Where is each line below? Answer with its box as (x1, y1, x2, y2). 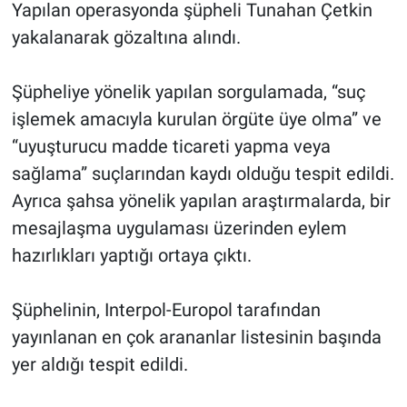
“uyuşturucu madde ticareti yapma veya (11, 135, 331, 158)
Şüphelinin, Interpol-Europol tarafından (11, 299, 321, 322)
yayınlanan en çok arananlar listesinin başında (11, 326, 382, 349)
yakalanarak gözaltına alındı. (11, 26, 241, 49)
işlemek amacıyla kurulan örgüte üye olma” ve (11, 108, 382, 131)
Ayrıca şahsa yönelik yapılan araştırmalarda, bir (11, 190, 391, 213)
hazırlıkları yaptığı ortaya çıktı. (11, 244, 252, 267)
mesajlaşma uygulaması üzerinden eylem (11, 217, 347, 240)
